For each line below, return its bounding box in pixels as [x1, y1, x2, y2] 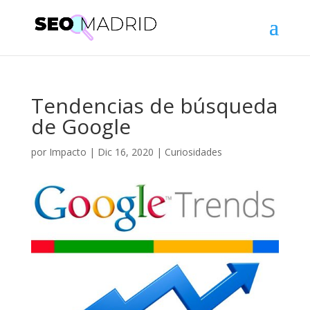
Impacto [48, 145, 86, 158]
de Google [30, 112, 131, 140]
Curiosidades [164, 145, 222, 158]
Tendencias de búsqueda [30, 91, 277, 120]
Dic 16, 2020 [97, 145, 154, 158]
